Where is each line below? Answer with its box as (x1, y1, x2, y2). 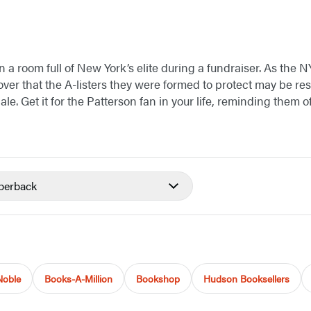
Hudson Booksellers (203, 271, 289, 286)
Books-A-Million (44, 271, 112, 286)
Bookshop (136, 271, 180, 286)
